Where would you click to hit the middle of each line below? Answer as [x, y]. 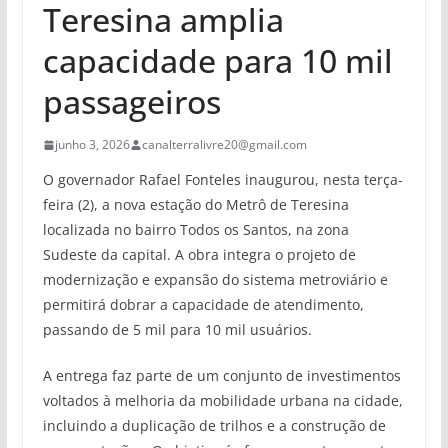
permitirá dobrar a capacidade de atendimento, [203, 305]
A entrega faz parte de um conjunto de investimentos [221, 376]
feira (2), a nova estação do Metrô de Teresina [195, 205]
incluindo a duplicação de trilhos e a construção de [214, 426]
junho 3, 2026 [92, 145]
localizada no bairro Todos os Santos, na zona [195, 230]
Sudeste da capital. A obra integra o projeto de [199, 255]
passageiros [131, 102]
